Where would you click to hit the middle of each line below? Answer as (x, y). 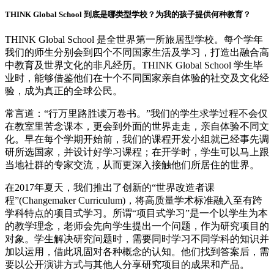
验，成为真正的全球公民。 (64, 91)
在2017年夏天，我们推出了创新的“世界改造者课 (110, 187)
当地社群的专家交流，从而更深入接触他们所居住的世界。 (132, 165)
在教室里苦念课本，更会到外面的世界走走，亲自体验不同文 (137, 126)
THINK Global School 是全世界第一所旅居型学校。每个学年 (134, 39)
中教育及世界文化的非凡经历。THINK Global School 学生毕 (134, 65)
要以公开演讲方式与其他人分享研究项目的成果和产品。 (127, 264)
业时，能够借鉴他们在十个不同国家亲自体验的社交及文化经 (137, 78)
